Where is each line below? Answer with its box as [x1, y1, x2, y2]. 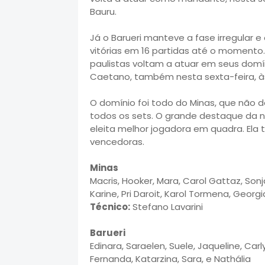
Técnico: [90, 201, 130, 213]
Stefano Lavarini [130, 201, 203, 213]
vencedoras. [90, 135, 144, 148]
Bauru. [90, 5, 117, 18]
